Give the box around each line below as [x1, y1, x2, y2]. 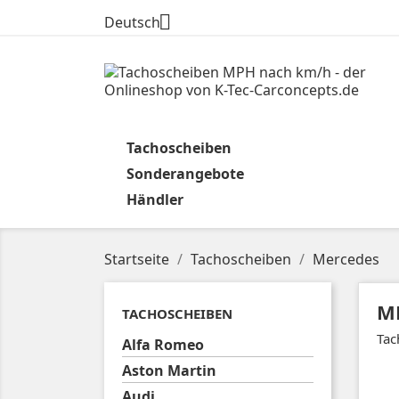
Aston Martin [122, 361, 216, 380]
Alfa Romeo [122, 335, 204, 354]
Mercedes [313, 249, 379, 269]
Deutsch [104, 12, 160, 33]
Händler [126, 190, 183, 209]
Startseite [104, 249, 169, 269]
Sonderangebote [126, 164, 244, 183]
